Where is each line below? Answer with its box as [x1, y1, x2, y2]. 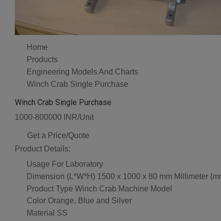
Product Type [27, 184, 73, 193]
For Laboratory [52, 160, 103, 169]
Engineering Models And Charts [27, 67, 138, 76]
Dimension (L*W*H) [27, 172, 95, 181]
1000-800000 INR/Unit [15, 113, 94, 122]
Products [27, 55, 58, 64]
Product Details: [15, 145, 71, 153]
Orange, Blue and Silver [48, 196, 132, 205]
